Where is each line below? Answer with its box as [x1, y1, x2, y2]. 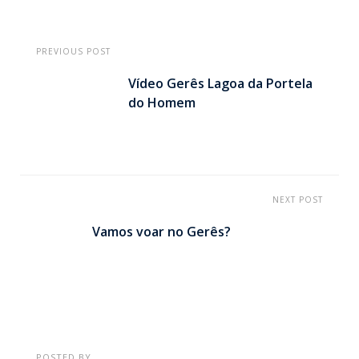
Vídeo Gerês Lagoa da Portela [128, 75, 313, 92]
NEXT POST [272, 193, 323, 205]
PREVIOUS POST [36, 46, 111, 57]
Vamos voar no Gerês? [92, 222, 231, 240]
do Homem [128, 94, 196, 111]
